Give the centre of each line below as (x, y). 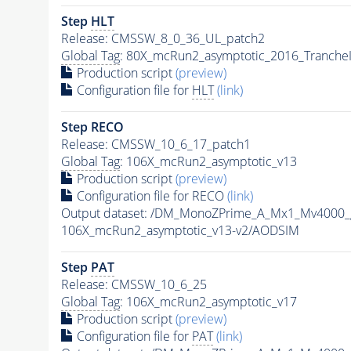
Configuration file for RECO (150, 195)
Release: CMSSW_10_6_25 (134, 284)
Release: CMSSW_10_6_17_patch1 (156, 144)
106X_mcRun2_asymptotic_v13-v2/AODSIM (180, 230)
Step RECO (92, 127)
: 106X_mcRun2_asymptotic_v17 (208, 301)
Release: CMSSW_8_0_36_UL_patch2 (163, 38)
